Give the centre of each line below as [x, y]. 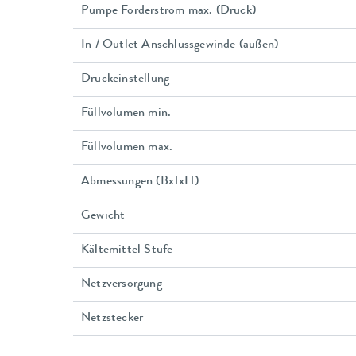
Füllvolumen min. [126, 114]
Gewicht [103, 217]
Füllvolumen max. [127, 148]
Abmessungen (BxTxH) [140, 182]
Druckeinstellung [126, 80]
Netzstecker [112, 319]
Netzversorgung [122, 285]
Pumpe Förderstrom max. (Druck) [168, 12]
